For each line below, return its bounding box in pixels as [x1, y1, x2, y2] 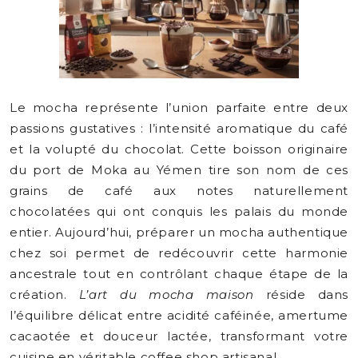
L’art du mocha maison [78, 287, 254, 302]
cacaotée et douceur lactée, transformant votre [10, 328, 348, 344]
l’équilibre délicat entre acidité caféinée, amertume [10, 308, 348, 323]
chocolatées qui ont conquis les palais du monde [10, 204, 348, 219]
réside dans [253, 287, 349, 302]
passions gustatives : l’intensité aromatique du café [10, 121, 348, 136]
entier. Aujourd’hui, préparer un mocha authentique [10, 225, 349, 240]
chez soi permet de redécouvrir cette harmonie [10, 245, 348, 261]
